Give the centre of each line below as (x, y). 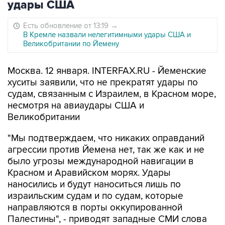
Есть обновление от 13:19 (67, 26)
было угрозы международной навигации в (101, 161)
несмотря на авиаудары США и (76, 106)
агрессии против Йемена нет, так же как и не (106, 150)
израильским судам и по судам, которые (95, 196)
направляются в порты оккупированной (95, 208)
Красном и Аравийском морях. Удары (89, 173)
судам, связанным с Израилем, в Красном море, (112, 94)
